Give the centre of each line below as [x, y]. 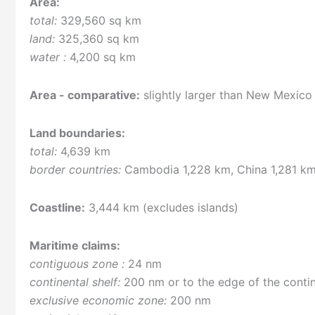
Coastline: [57, 208]
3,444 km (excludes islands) [162, 208]
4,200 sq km [101, 57]
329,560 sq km [99, 21]
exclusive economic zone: [98, 301]
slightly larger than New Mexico [226, 95]
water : [48, 57]
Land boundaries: [77, 133]
